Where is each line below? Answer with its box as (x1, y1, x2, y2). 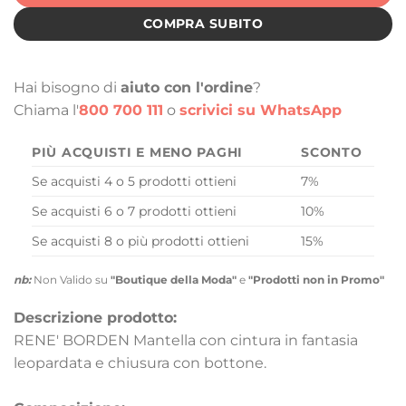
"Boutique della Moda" (111, 273, 237, 287)
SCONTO (301, 144, 362, 161)
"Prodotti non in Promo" (248, 273, 384, 287)
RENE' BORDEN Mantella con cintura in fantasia (14, 332, 358, 350)
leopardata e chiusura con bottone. (14, 354, 266, 372)
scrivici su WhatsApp (179, 101, 342, 119)
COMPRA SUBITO (142, 15, 264, 33)
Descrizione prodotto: (14, 309, 177, 327)
